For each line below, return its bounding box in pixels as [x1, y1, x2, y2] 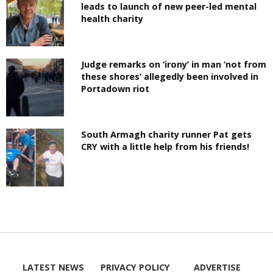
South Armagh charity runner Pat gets [81, 129, 252, 141]
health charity [81, 12, 144, 24]
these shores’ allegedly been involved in [81, 71, 259, 82]
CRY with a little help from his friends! [81, 141, 250, 153]
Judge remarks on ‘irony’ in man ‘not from [81, 58, 267, 70]
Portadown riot [81, 83, 150, 94]
